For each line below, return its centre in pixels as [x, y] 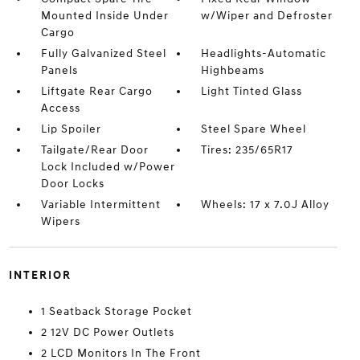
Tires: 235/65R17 [247, 150]
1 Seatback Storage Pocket [116, 311]
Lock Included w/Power [108, 167]
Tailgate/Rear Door [94, 150]
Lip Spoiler [71, 129]
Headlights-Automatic [264, 53]
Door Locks [72, 184]
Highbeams [233, 70]
